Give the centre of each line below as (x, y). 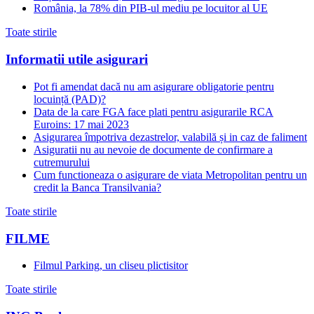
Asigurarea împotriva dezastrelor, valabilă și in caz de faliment (170, 137)
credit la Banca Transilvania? (97, 187)
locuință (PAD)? (70, 99)
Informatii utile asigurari (77, 60)
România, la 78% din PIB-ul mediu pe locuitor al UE (151, 8)
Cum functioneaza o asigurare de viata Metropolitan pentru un (170, 175)
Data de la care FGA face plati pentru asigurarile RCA (153, 111)
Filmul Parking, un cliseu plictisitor (111, 266)
